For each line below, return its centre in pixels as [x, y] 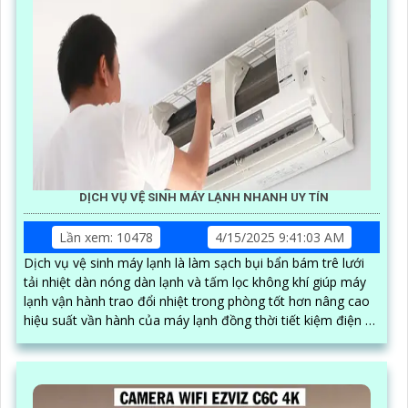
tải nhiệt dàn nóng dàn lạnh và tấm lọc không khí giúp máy [195, 281]
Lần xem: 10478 [106, 237]
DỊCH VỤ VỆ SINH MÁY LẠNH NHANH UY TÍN [204, 197]
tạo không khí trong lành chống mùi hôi [139, 339]
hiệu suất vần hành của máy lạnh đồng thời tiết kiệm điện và [201, 320]
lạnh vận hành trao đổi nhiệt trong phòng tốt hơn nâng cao [197, 301]
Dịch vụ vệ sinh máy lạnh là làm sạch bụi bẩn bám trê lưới [194, 262]
